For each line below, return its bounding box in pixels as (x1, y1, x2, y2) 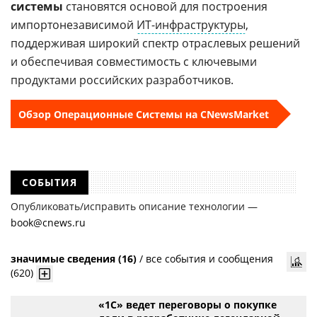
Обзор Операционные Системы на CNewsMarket (18, 107, 269, 121)
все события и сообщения (146, 252, 273, 265)
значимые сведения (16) (11, 252, 137, 265)
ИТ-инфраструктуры (137, 17, 246, 33)
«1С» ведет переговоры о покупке (98, 298, 277, 311)
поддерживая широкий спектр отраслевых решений (11, 35, 300, 51)
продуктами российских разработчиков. (11, 72, 234, 88)
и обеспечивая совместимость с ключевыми (11, 54, 257, 69)
